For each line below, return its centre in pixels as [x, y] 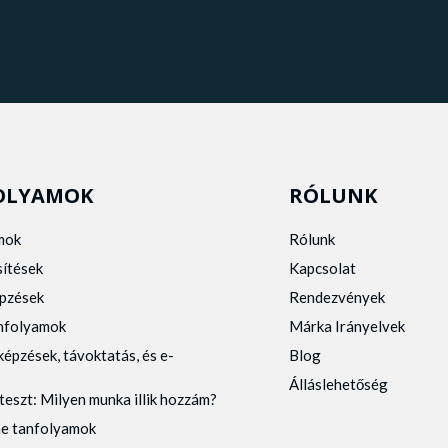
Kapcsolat [322, 267]
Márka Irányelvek [346, 325]
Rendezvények [336, 296]
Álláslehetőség [338, 383]
